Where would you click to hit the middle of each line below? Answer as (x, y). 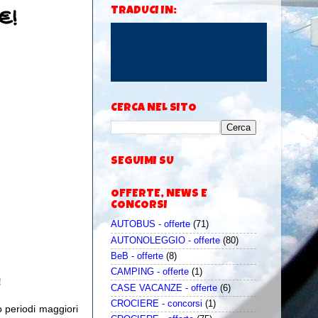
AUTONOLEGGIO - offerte (165, 240)
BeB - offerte (137, 256)
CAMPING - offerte (150, 272)
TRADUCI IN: (144, 12)
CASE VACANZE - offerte (164, 288)
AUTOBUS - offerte (150, 225)
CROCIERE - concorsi (157, 303)
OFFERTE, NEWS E (159, 195)
